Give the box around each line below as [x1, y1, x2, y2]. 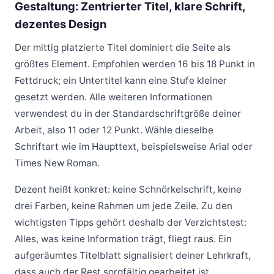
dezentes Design [15, 17, 106, 31]
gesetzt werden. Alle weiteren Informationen [15, 91, 212, 103]
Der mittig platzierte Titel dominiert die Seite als [15, 41, 231, 53]
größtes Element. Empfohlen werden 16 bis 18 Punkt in [15, 57, 255, 70]
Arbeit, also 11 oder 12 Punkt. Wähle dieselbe [15, 124, 213, 136]
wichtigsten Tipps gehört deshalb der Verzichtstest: [15, 216, 246, 228]
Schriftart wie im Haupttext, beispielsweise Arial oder [15, 140, 253, 152]
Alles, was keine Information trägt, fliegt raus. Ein [15, 232, 232, 245]
